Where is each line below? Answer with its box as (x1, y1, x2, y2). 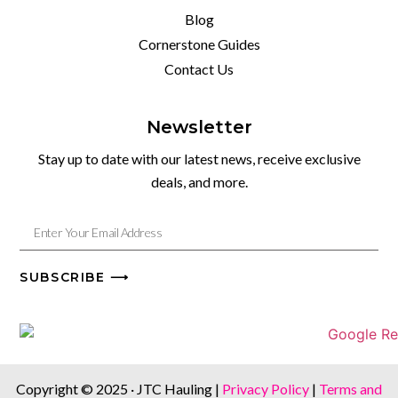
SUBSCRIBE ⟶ (20, 269, 130, 286)
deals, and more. (150, 172, 248, 190)
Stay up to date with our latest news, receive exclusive (37, 149, 361, 167)
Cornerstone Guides (138, 35, 260, 52)
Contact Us (164, 60, 234, 77)
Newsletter (146, 115, 252, 138)
